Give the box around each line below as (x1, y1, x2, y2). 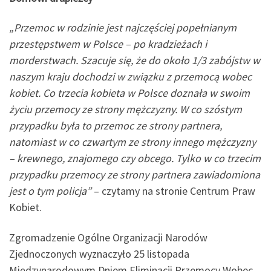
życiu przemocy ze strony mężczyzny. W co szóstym (9, 102, 242, 117)
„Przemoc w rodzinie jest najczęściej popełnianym (9, 21, 237, 35)
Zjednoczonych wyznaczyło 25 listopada (9, 246, 189, 261)
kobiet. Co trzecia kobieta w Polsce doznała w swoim (9, 86, 250, 100)
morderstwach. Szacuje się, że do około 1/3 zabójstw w (9, 53, 260, 68)
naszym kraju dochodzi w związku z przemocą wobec (9, 70, 252, 84)
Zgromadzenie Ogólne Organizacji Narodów (9, 230, 207, 244)
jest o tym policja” (9, 184, 91, 198)
